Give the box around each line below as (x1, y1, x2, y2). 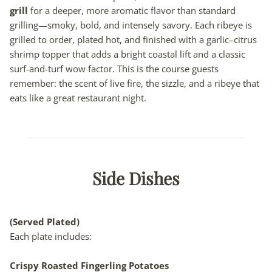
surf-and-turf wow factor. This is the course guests (10, 62, 219, 75)
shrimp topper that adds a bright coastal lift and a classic (10, 47, 245, 60)
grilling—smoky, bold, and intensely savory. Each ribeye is (10, 18, 252, 31)
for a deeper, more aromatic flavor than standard (28, 4, 236, 16)
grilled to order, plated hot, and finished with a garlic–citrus (10, 33, 257, 46)
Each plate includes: (10, 229, 92, 242)
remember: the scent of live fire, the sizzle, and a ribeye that (10, 76, 259, 89)
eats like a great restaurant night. (10, 91, 146, 104)
